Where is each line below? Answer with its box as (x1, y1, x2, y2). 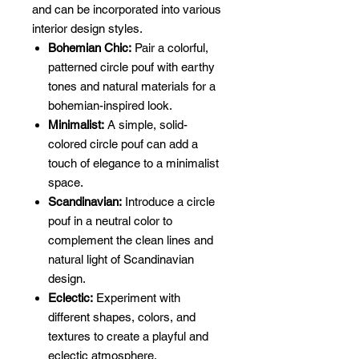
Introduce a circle (122, 195, 215, 208)
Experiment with (93, 291, 180, 305)
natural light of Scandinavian (48, 252, 194, 266)
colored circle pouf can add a (48, 137, 198, 151)
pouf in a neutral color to (48, 214, 172, 228)
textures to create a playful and (48, 329, 208, 343)
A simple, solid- (104, 118, 188, 131)
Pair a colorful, (131, 41, 208, 54)
